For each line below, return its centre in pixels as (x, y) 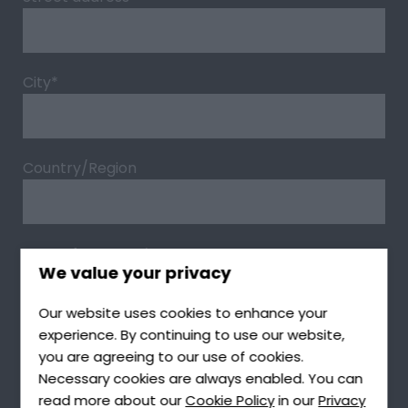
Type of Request (83, 254)
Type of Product (81, 349)
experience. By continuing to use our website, (192, 335)
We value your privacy (135, 273)
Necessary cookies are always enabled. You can (201, 378)
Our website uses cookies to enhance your (183, 313)
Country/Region (80, 168)
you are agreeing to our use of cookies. (171, 357)
